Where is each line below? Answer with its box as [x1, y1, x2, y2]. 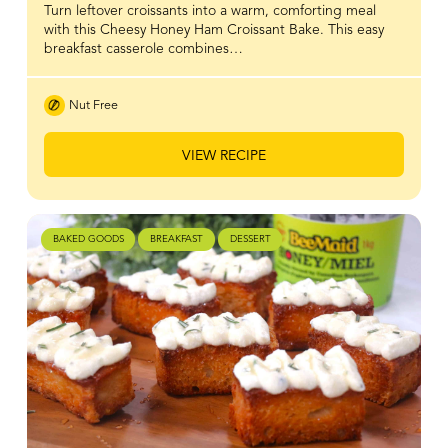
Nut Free [68, 99, 118, 113]
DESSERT [229, 235, 271, 245]
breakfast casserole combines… [43, 41, 243, 56]
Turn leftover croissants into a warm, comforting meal [43, 3, 376, 18]
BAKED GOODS [52, 235, 124, 245]
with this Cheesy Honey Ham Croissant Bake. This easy [43, 22, 384, 37]
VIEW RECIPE [181, 149, 266, 164]
